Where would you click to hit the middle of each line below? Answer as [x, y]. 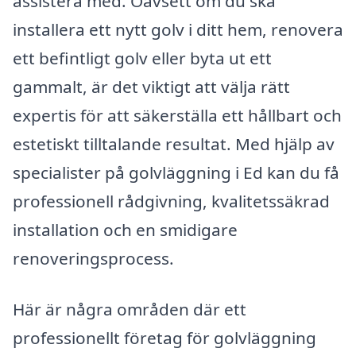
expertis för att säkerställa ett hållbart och [177, 115]
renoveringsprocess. [93, 258]
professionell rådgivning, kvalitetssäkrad [171, 201]
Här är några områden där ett [130, 309]
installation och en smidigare [125, 229]
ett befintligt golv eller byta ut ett [142, 58]
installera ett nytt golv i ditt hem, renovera [178, 29]
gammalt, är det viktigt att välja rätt [151, 86]
